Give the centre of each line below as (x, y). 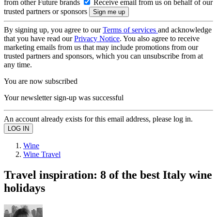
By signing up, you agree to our (53, 30)
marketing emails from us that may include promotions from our (101, 47)
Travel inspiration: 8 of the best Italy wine (108, 175)
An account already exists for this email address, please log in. (98, 119)
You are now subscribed (41, 81)
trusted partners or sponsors (46, 11)
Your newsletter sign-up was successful (64, 98)
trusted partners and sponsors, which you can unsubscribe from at (103, 56)
